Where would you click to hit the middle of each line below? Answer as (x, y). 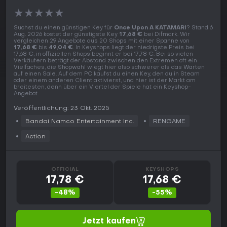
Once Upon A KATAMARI (150, 28)
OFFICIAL (65, 170)
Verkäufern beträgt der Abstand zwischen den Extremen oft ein (105, 61)
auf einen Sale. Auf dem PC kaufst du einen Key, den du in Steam (107, 74)
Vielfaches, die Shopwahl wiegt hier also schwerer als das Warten (109, 68)
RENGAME (169, 122)
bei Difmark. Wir (166, 35)
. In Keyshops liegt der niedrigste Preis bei (134, 48)
